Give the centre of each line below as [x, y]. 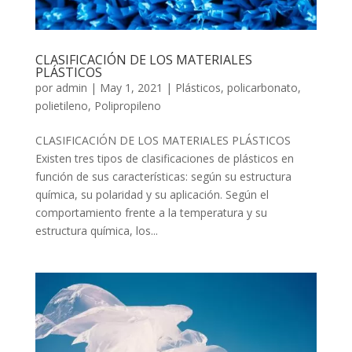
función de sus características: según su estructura [163, 176]
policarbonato [262, 87]
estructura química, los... [96, 230]
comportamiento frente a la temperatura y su [151, 212]
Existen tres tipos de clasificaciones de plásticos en [164, 158]
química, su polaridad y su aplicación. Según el [152, 194]
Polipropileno [127, 105]
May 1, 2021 [131, 87]
